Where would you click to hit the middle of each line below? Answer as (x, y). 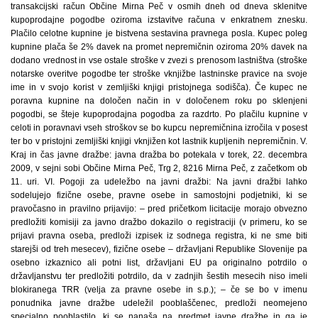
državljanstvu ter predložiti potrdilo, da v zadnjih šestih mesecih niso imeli (159, 276)
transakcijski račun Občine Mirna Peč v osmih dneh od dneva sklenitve (159, 6)
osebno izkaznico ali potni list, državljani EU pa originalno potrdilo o (159, 263)
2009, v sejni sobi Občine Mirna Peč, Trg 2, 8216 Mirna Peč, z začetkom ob (159, 168)
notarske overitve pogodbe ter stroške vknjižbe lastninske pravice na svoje (159, 74)
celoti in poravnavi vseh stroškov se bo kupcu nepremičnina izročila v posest (159, 128)
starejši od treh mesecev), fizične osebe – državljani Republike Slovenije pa (159, 249)
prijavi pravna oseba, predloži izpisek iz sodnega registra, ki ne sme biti (159, 236)
